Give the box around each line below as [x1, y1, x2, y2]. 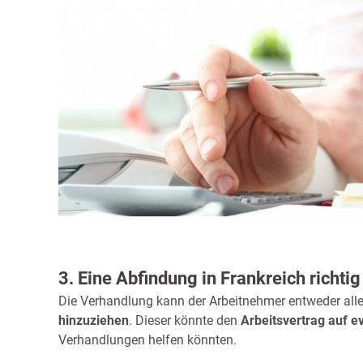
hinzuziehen [58, 313, 129, 329]
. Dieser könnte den [129, 313, 241, 329]
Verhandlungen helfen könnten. [58, 332, 237, 348]
